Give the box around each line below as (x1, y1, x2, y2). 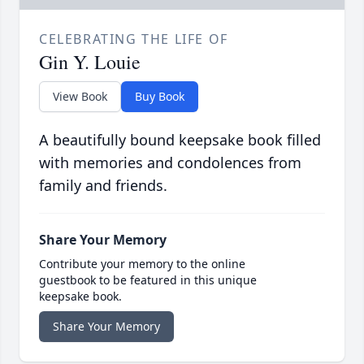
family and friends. (39, 175, 167, 196)
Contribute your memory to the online (39, 256, 245, 272)
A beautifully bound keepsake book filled (39, 130, 321, 150)
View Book (53, 89, 107, 105)
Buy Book (135, 89, 184, 105)
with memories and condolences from (39, 153, 301, 173)
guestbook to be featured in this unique (39, 272, 257, 288)
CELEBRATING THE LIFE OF (39, 30, 228, 49)
